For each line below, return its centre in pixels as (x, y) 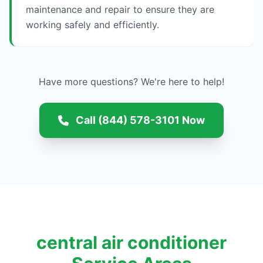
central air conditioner (131, 242)
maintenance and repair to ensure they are (120, 9)
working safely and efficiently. (92, 25)
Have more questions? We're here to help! (131, 82)
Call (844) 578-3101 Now (140, 120)
